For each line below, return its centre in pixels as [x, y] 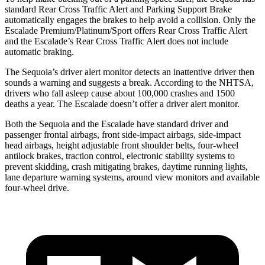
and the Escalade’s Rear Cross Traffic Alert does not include [117, 41]
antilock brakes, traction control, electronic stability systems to [120, 156]
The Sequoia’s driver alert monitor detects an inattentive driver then [130, 72]
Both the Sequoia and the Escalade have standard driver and [117, 124]
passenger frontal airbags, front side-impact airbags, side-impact [123, 134]
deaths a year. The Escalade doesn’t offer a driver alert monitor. [122, 104]
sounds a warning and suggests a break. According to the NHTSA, [129, 82]
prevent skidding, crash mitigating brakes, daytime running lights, [126, 166]
